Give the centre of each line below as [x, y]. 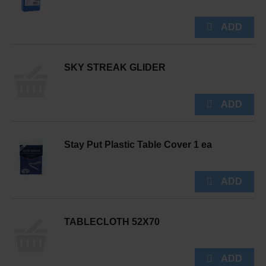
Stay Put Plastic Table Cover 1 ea [138, 145]
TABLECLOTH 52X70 [112, 222]
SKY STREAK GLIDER [115, 67]
